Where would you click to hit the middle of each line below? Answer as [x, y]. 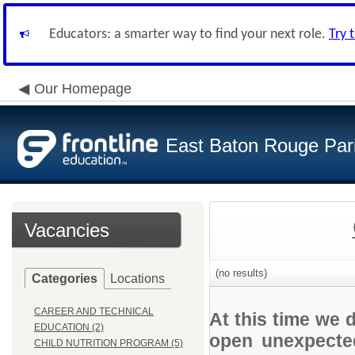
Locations [137, 279]
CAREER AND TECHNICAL [94, 311]
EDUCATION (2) [69, 327]
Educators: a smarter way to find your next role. [189, 34]
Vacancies [67, 230]
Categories [65, 279]
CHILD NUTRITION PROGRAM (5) [109, 343]
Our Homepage [83, 89]
